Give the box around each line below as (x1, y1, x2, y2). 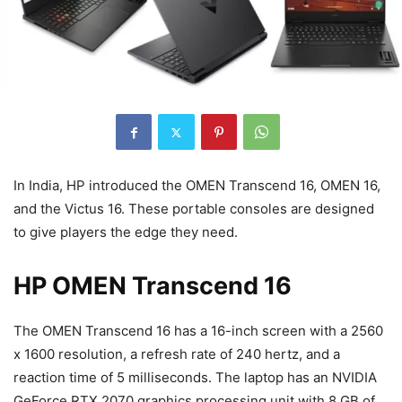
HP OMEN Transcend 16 (13, 271, 292, 301)
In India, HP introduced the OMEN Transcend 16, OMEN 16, (13, 177, 380, 195)
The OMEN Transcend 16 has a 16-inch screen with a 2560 (13, 322, 383, 340)
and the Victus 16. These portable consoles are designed (13, 200, 374, 218)
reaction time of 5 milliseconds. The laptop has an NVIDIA (13, 369, 377, 387)
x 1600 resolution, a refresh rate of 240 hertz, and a (13, 345, 340, 363)
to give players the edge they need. (13, 223, 238, 241)
